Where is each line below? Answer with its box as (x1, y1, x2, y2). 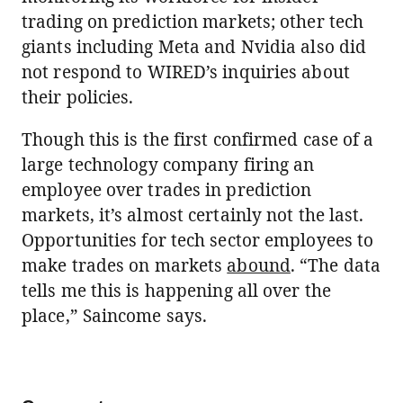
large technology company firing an (22, 153, 315, 176)
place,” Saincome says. (22, 304, 208, 327)
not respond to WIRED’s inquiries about (22, 60, 350, 84)
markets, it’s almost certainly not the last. (22, 203, 364, 227)
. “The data (290, 254, 381, 277)
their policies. (22, 85, 134, 109)
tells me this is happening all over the (22, 279, 331, 302)
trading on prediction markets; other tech (22, 10, 364, 33)
